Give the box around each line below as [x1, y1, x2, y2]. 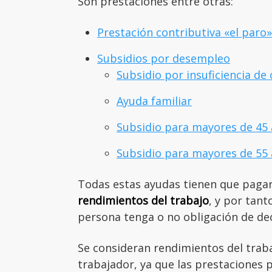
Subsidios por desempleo [97, 50, 230, 66]
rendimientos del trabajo [78, 192, 209, 208]
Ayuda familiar [117, 93, 192, 108]
